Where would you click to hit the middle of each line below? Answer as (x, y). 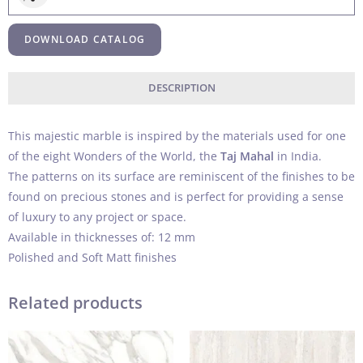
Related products (75, 303)
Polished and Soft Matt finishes (92, 258)
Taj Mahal (247, 156)
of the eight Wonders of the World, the (114, 156)
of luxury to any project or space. (97, 217)
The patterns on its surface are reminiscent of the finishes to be (181, 177)
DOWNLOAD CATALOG (85, 40)
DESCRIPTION (181, 88)
